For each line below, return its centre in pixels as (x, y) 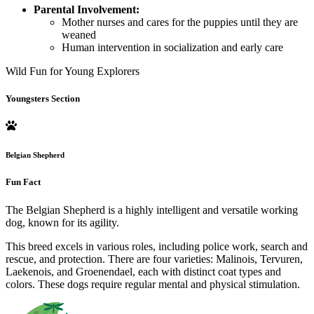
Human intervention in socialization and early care (172, 48)
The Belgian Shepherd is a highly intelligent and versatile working (152, 210)
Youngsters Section (43, 99)
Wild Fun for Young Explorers (73, 71)
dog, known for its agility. (62, 222)
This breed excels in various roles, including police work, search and (157, 246)
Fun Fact (23, 182)
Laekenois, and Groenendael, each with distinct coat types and (143, 271)
